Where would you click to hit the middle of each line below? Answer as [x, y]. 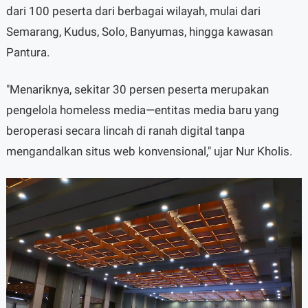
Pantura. [27, 52]
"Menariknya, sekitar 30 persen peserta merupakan [137, 89]
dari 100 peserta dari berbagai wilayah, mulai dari [133, 11]
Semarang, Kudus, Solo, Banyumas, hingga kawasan [139, 32]
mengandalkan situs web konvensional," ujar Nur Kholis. [149, 151]
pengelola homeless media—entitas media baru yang [142, 110]
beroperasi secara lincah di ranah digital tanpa [125, 131]
